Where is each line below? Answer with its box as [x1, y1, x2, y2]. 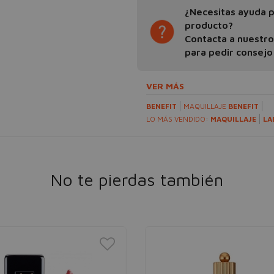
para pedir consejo [185, 46, 273, 57]
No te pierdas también [51, 169, 223, 190]
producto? [185, 20, 233, 31]
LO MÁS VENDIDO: [146, 114, 210, 124]
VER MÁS [146, 81, 184, 91]
